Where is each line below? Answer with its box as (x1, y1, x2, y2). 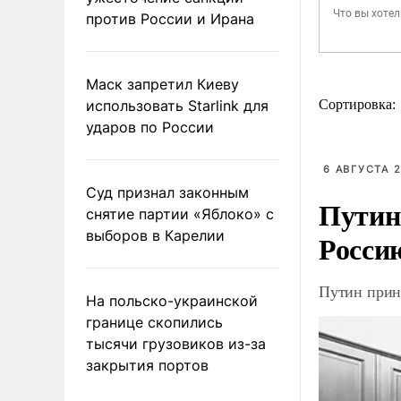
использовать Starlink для (86, 96, 269, 115)
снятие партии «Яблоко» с (86, 204, 274, 223)
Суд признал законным (86, 183, 249, 201)
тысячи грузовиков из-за (86, 334, 266, 353)
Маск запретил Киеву (86, 74, 239, 93)
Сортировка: (319, 97, 399, 112)
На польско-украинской (86, 291, 258, 310)
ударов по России (86, 117, 214, 136)
